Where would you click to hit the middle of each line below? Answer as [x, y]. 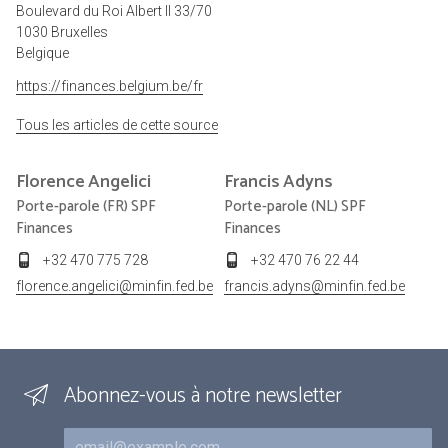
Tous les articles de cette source [117, 125]
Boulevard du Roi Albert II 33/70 [114, 11]
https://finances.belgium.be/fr [109, 86]
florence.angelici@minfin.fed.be [114, 286]
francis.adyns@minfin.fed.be [314, 286]
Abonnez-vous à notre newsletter [203, 396]
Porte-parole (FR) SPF [86, 207]
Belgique [42, 53]
